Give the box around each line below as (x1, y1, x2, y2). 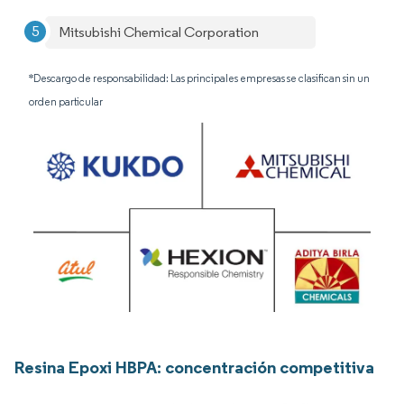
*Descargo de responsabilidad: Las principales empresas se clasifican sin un (29, 71, 370, 85)
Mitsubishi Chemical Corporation (59, 23, 259, 41)
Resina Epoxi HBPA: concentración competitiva (14, 356, 374, 378)
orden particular (29, 95, 103, 108)
